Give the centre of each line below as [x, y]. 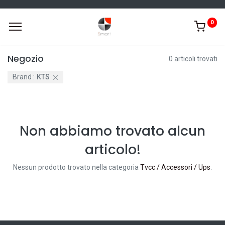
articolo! [113, 150]
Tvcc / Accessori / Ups [175, 167]
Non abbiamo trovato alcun [113, 131]
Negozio [26, 59]
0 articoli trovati [193, 59]
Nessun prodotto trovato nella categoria [77, 167]
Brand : [23, 77]
